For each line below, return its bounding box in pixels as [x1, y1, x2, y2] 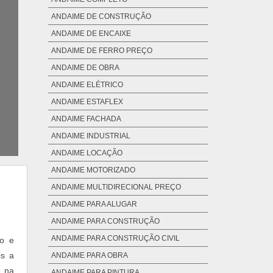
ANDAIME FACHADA [51, 115, 121, 124]
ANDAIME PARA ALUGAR [51, 200, 137, 209]
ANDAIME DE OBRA [51, 63, 119, 73]
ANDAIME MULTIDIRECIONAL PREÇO [51, 183, 181, 192]
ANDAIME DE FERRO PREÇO [51, 46, 152, 55]
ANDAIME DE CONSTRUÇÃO [51, 12, 151, 21]
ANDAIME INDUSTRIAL [51, 132, 130, 141]
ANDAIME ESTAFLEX [51, 97, 123, 107]
